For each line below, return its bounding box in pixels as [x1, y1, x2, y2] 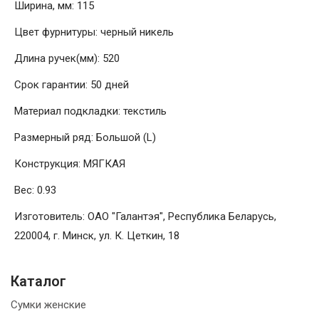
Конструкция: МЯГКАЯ [14, 157, 125, 170]
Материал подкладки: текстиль [14, 105, 167, 117]
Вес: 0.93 [14, 184, 56, 197]
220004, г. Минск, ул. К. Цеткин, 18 [14, 229, 179, 242]
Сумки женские [11, 298, 86, 311]
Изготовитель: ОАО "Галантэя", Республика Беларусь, [14, 210, 276, 223]
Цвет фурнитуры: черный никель [14, 26, 174, 38]
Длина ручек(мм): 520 [14, 52, 120, 65]
